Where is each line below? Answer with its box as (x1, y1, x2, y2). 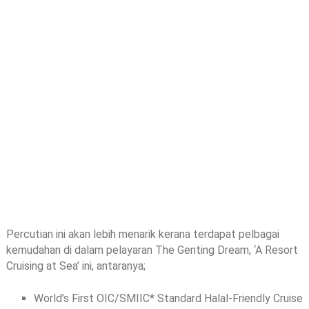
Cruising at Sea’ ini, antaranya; (6, 259, 146, 272)
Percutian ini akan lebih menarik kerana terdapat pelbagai (6, 227, 279, 241)
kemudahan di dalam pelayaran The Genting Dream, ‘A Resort (6, 243, 298, 257)
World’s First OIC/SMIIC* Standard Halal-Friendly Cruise (33, 291, 303, 305)
